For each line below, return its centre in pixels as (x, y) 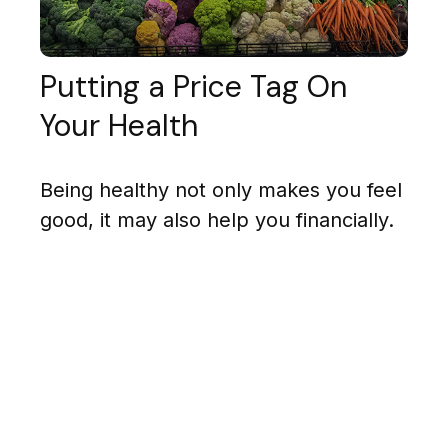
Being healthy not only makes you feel (221, 190)
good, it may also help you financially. (217, 220)
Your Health (119, 126)
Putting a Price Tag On (193, 87)
